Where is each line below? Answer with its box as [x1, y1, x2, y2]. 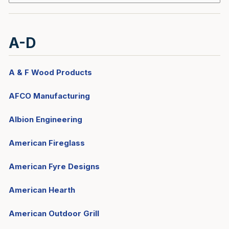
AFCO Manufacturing [9, 91, 90, 101]
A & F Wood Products [9, 67, 92, 77]
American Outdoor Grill [9, 209, 99, 218]
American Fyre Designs [9, 162, 100, 171]
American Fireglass [9, 138, 85, 148]
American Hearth [9, 185, 75, 195]
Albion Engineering [9, 114, 82, 124]
